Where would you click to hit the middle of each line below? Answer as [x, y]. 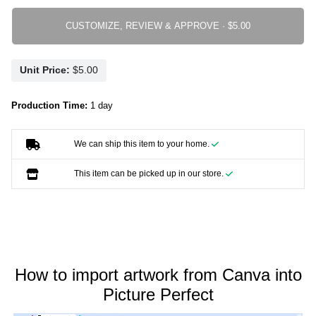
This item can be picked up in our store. [150, 173]
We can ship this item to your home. [142, 144]
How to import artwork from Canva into [158, 274]
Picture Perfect [158, 294]
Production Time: [49, 105]
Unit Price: [45, 70]
